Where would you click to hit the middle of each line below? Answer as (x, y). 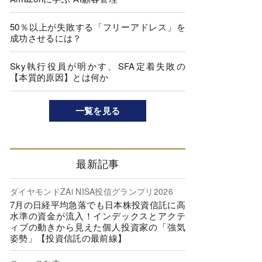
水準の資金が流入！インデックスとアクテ (98, 215)
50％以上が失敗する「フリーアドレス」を (98, 27)
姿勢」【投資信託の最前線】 (68, 237)
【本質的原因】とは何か (59, 77)
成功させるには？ (46, 38)
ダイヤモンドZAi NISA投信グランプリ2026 (92, 191)
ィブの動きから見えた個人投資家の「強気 (98, 226)
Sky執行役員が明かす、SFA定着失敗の (98, 66)
